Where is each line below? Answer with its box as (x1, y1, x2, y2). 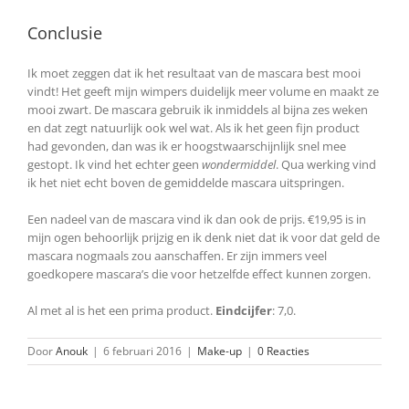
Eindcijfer (215, 302, 272, 319)
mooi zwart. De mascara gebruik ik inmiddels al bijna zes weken (27, 101, 368, 118)
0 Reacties (257, 343, 309, 359)
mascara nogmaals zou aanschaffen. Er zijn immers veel (27, 247, 327, 264)
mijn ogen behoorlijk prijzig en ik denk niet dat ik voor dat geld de (27, 229, 380, 246)
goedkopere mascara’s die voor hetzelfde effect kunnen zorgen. (27, 266, 371, 282)
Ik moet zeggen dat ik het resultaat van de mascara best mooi (27, 65, 361, 81)
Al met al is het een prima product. (27, 302, 215, 319)
